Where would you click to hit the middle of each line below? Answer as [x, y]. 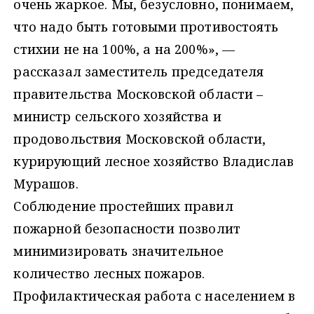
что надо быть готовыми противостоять [146, 27]
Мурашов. [46, 184]
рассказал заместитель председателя [139, 72]
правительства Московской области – [138, 94]
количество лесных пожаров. [109, 274]
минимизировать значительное [119, 251]
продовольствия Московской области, [140, 139]
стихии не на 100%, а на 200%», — [124, 49]
